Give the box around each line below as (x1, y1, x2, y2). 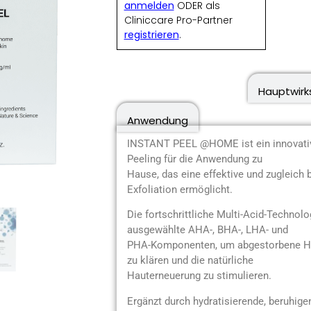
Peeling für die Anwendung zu (126, 152, 262, 165)
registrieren (124, 27, 179, 42)
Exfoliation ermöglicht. (126, 183, 233, 196)
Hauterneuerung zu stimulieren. (126, 269, 271, 283)
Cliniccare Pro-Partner (124, 12, 233, 27)
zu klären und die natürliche (126, 254, 253, 267)
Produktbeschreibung (126, 83, 237, 99)
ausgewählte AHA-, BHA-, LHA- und (126, 224, 288, 237)
